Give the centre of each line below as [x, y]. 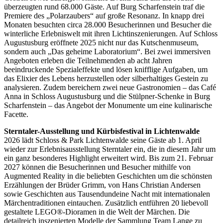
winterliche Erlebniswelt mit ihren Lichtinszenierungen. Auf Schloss [111, 33]
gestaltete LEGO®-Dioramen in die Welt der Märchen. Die [97, 212]
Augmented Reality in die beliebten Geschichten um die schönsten [108, 176]
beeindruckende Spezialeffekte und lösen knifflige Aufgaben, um [106, 69]
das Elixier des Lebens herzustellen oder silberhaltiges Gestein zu [106, 78]
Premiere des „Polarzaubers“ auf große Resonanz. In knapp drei [104, 15]
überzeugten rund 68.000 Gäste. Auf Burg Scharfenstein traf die [104, 6]
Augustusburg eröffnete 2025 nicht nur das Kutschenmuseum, [101, 42]
